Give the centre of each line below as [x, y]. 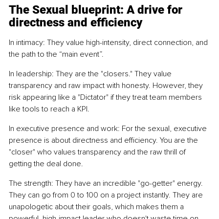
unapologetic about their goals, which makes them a [97, 207]
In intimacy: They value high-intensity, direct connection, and [109, 43]
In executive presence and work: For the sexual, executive [109, 129]
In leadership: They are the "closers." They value [91, 74]
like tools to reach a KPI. [49, 109]
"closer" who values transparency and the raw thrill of [98, 152]
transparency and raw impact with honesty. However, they [107, 86]
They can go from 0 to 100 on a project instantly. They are [107, 195]
